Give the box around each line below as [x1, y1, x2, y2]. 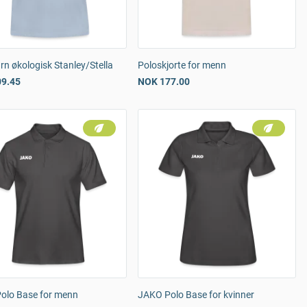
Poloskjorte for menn [138, 60, 226, 71]
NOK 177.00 [138, 76, 190, 87]
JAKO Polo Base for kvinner [138, 289, 254, 300]
